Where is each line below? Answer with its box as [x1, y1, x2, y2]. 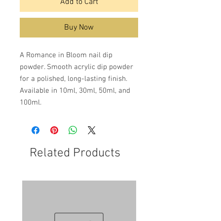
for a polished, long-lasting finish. [20, 74, 127, 84]
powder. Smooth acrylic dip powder [20, 63, 133, 72]
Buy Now [64, 23, 94, 33]
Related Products [30, 146, 120, 161]
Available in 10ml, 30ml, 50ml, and [20, 86, 130, 96]
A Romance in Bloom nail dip [20, 51, 112, 60]
